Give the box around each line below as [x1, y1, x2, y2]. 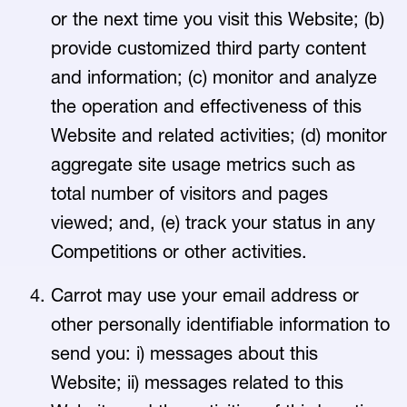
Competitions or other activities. [51, 241, 310, 263]
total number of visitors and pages [51, 183, 328, 204]
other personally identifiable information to [51, 313, 390, 335]
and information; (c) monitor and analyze [51, 66, 377, 88]
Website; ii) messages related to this [51, 372, 343, 393]
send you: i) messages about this [51, 342, 318, 364]
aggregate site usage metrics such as [51, 154, 355, 175]
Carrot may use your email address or [51, 284, 359, 306]
